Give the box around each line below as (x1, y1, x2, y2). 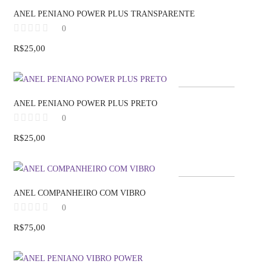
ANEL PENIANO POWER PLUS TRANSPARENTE (14, 9, 195, 19)
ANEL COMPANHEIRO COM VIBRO (14, 189, 146, 198)
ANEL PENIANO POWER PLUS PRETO (14, 99, 157, 108)
